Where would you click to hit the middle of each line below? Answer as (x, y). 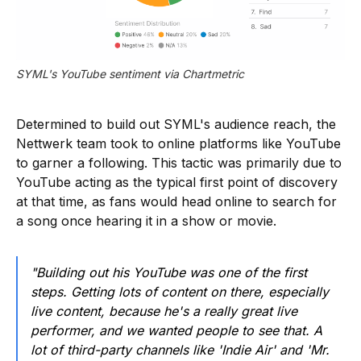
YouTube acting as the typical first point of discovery (177, 182)
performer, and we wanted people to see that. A (176, 330)
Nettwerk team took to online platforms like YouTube (178, 143)
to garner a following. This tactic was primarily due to (179, 162)
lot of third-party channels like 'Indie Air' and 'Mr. (180, 349)
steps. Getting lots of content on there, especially (180, 291)
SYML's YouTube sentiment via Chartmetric (130, 73)
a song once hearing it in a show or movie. (146, 220)
